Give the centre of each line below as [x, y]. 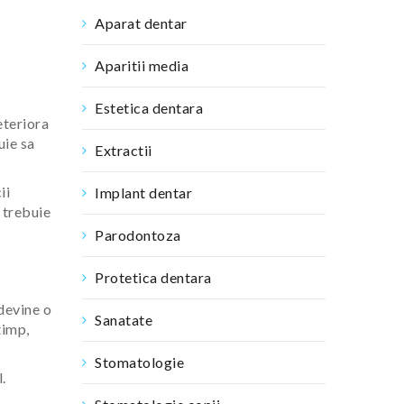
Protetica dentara [153, 277]
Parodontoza [138, 235]
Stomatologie [139, 362]
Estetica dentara [149, 108]
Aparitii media [142, 65]
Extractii [124, 150]
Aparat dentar [141, 23]
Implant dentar [143, 193]
